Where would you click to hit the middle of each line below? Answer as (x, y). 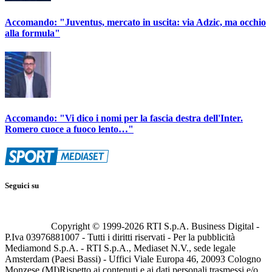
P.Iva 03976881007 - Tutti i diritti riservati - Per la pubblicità (120, 237)
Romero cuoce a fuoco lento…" (69, 129)
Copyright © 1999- (88, 226)
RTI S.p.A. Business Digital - (202, 226)
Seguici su (22, 186)
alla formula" (32, 33)
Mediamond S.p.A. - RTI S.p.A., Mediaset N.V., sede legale (120, 248)
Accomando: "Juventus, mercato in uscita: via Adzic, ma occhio (135, 22)
